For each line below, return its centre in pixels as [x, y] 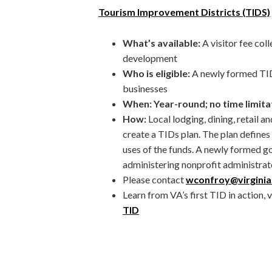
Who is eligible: [157, 73]
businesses [145, 88]
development [150, 58]
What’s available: [162, 42]
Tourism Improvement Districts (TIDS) [184, 12]
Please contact [154, 179]
